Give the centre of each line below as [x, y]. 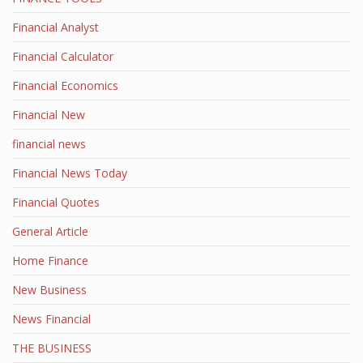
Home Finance [50, 261]
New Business [49, 290]
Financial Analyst [56, 27]
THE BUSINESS [52, 348]
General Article [50, 231]
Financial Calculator [63, 56]
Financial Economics [65, 85]
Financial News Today [70, 173]
